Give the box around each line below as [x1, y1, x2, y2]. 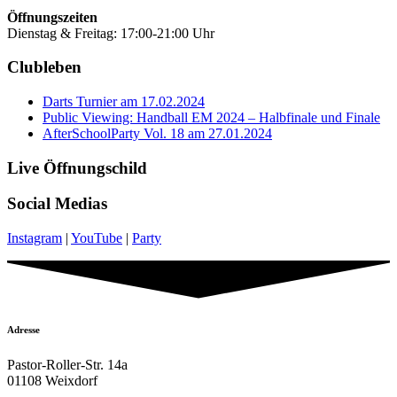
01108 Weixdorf [7, 373, 97, 389]
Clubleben [7, 58, 82, 77]
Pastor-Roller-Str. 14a [7, 357, 128, 373]
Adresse [7, 324, 40, 336]
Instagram [7, 230, 62, 246]
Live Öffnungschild [7, 158, 147, 177]
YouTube [71, 230, 122, 246]
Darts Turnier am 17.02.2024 [43, 94, 205, 109]
